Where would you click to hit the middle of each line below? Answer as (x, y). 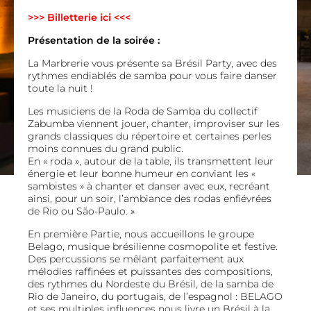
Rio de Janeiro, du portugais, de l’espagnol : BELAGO (155, 296)
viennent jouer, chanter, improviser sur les (177, 124)
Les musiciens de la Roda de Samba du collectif (143, 111)
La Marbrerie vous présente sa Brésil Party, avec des (152, 63)
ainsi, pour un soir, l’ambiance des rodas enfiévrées (150, 199)
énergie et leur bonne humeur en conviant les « (142, 174)
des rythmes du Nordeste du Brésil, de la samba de (151, 284)
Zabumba (51, 124)
